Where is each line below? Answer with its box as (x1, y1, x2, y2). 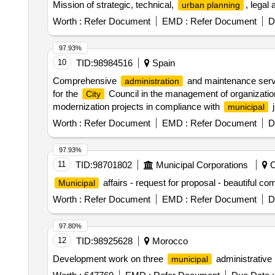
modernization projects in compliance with (52, 99, 222, 109)
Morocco (149, 233, 188, 244)
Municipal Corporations (155, 157, 248, 168)
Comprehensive (52, 73, 119, 83)
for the (52, 86, 80, 96)
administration (124, 74, 179, 83)
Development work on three (52, 251, 166, 261)
